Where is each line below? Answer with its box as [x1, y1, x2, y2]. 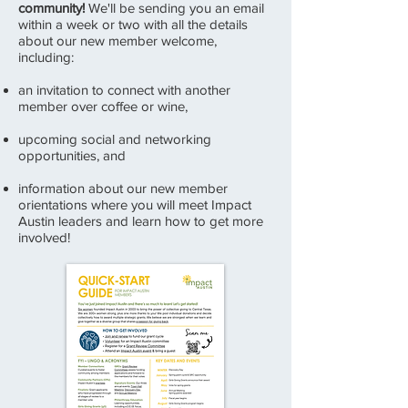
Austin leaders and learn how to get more [18, 213, 263, 229]
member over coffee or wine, [18, 98, 188, 114]
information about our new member [18, 180, 228, 196]
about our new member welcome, [18, 33, 217, 48]
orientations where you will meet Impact [18, 197, 251, 212]
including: [18, 49, 74, 65]
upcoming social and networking [18, 131, 211, 147]
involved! [18, 229, 70, 245]
